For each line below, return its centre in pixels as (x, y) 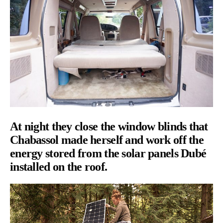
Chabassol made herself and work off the (107, 140)
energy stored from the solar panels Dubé (108, 153)
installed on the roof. (59, 167)
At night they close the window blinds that (109, 126)
